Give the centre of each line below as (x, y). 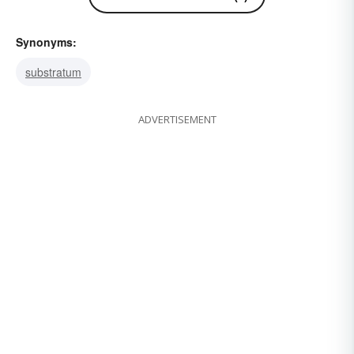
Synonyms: (46, 42)
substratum (53, 72)
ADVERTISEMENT (177, 120)
